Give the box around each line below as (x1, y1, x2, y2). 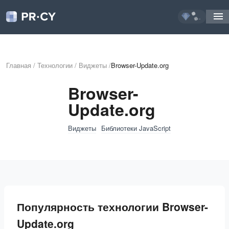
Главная (6, 60, 31, 70)
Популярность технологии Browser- (17, 199, 208, 214)
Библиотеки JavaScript (101, 123, 171, 133)
